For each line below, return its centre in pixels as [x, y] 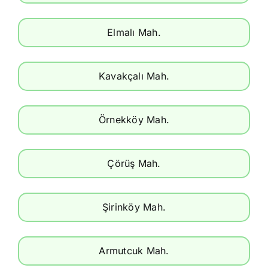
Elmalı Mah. [134, 32]
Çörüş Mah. [134, 163]
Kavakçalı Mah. [134, 76]
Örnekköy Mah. [134, 119]
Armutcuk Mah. [134, 250]
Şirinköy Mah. [134, 207]
